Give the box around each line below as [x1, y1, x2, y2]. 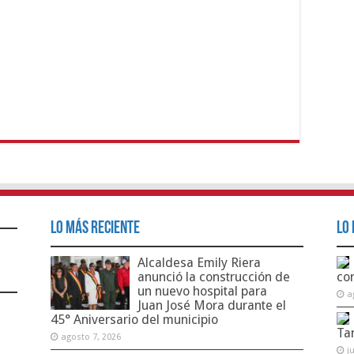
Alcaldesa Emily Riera [137, 255, 261, 271]
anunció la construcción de [137, 269, 290, 285]
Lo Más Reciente [50, 220, 140, 239]
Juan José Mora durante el [137, 298, 286, 314]
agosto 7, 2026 [60, 332, 121, 343]
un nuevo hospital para [137, 284, 267, 299]
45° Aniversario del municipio [50, 312, 218, 328]
